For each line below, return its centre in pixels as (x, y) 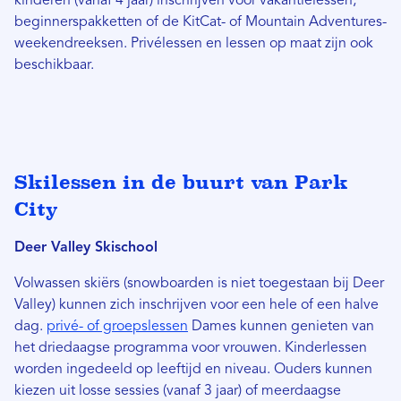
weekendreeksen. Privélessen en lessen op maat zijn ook (194, 44)
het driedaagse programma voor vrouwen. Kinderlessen (191, 349)
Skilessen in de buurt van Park (181, 183)
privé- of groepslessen (117, 327)
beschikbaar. (54, 66)
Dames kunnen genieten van (281, 327)
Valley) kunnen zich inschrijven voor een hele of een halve (196, 306)
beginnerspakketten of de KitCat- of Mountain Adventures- (200, 23)
